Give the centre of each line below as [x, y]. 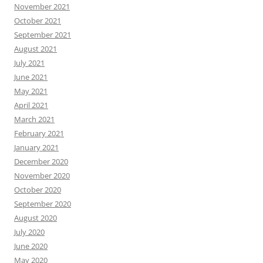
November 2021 [42, 7]
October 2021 [38, 21]
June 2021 [31, 77]
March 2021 [34, 119]
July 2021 [29, 63]
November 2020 [42, 176]
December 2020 [41, 162]
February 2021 [39, 134]
